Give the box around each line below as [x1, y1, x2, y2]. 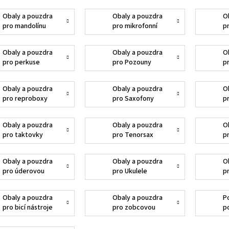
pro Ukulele [112, 166, 148, 177]
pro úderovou [2, 166, 44, 177]
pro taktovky [2, 130, 43, 141]
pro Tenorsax [112, 130, 154, 141]
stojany [112, 31, 135, 41]
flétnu [112, 212, 131, 223]
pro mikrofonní [112, 21, 158, 32]
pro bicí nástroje [2, 202, 53, 213]
